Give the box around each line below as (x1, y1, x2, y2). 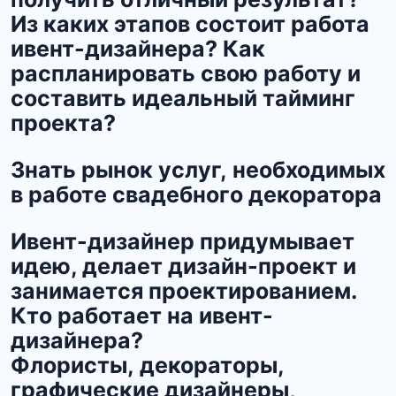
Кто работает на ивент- (11, 302, 273, 330)
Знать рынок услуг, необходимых (11, 156, 385, 184)
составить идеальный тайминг (11, 85, 355, 112)
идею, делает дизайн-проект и (11, 253, 356, 280)
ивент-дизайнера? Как (11, 35, 265, 63)
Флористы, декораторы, (11, 352, 284, 379)
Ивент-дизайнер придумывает (11, 228, 354, 255)
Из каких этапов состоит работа (11, 11, 369, 38)
